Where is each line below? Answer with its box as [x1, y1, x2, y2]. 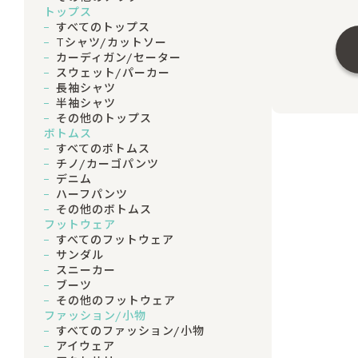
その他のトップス [56, 111, 152, 126]
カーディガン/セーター [56, 50, 181, 66]
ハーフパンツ [56, 187, 128, 202]
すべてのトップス [56, 20, 150, 35]
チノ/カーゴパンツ [56, 157, 159, 172]
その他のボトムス [56, 202, 152, 217]
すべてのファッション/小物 [56, 324, 205, 339]
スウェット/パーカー [56, 66, 170, 81]
